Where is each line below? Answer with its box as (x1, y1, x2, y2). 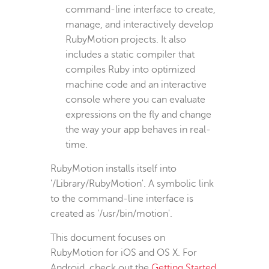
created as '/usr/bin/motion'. (50, 208, 172, 219)
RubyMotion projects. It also (65, 34, 186, 45)
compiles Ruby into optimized (65, 64, 195, 75)
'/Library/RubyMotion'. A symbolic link (50, 178, 214, 189)
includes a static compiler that (65, 49, 195, 60)
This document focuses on (50, 232, 165, 243)
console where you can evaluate (65, 94, 205, 105)
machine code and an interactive (65, 79, 207, 90)
